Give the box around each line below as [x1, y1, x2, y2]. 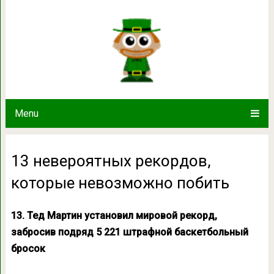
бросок [10, 242, 45, 254]
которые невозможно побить [10, 173, 229, 192]
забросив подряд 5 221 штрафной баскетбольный [10, 226, 248, 238]
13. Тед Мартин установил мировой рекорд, [10, 209, 217, 221]
